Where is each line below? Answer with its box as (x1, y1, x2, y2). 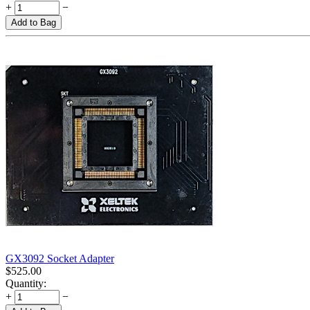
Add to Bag (11, 17, 56, 28)
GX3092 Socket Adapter (6, 253, 114, 265)
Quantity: (6, 277, 46, 290)
